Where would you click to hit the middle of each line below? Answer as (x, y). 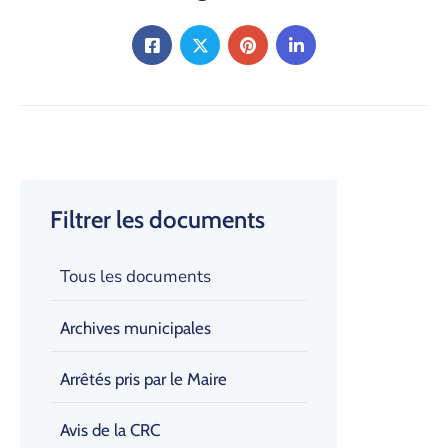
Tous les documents (135, 276)
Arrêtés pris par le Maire (143, 379)
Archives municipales (135, 328)
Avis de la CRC (110, 430)
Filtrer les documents (157, 219)
